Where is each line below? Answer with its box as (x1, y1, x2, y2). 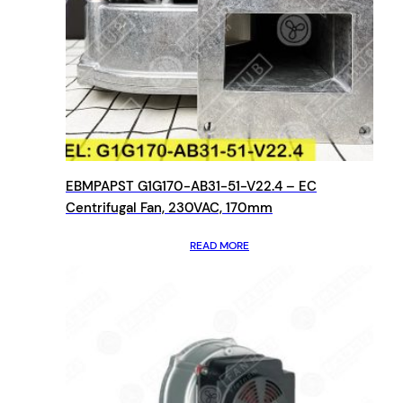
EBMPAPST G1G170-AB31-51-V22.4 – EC (66, 176, 317, 195)
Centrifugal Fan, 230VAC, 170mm (66, 198, 273, 217)
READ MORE (190, 237, 249, 253)
